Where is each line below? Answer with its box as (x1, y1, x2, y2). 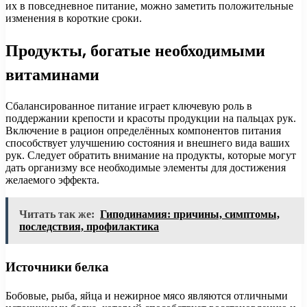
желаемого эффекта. (5, 174, 99, 186)
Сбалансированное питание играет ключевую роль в (5, 100, 252, 112)
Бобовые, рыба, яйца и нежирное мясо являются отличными (5, 289, 288, 302)
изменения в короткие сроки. (5, 12, 142, 25)
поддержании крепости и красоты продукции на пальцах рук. (5, 112, 296, 125)
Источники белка (5, 257, 109, 276)
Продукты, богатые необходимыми (5, 39, 265, 62)
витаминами (5, 63, 99, 86)
